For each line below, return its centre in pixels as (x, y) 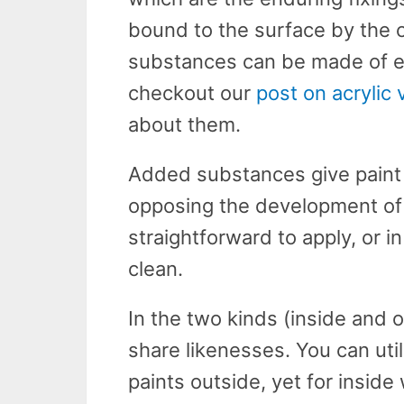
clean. (156, 268)
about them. (184, 124)
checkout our (192, 92)
